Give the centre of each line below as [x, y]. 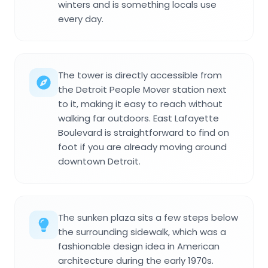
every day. [81, 19]
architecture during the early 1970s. [136, 260]
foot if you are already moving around [142, 147]
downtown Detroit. [99, 161]
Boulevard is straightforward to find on [144, 132]
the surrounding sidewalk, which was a [142, 232]
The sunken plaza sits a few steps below [148, 217]
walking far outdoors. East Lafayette [138, 118]
